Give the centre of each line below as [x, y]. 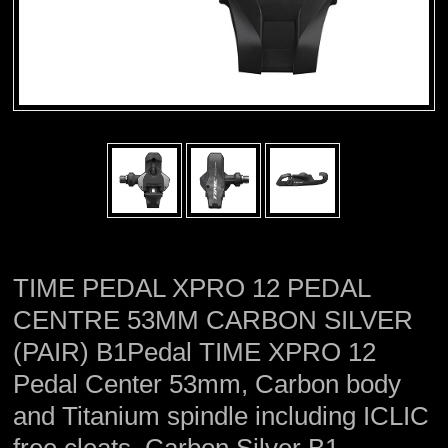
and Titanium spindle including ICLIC [221, 416]
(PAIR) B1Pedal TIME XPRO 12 [195, 352]
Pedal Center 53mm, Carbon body [207, 384]
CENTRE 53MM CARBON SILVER [213, 320]
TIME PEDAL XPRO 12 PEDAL [192, 288]
